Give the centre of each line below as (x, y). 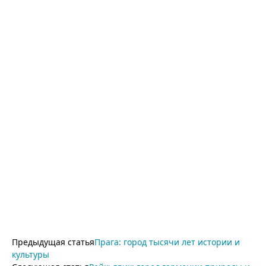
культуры (31, 255)
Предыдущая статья (53, 242)
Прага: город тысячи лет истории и (167, 242)
